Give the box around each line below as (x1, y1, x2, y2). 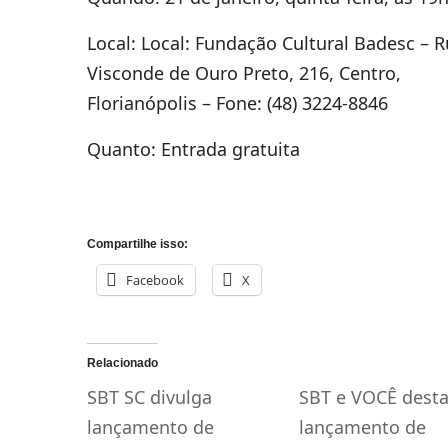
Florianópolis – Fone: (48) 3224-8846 (86, 90, 388, 115)
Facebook (125, 270, 184, 289)
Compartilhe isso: (86, 236, 188, 251)
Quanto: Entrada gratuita (86, 136, 300, 161)
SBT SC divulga (86, 384, 212, 409)
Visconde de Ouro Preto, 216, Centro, (86, 60, 401, 85)
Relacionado (86, 355, 158, 370)
